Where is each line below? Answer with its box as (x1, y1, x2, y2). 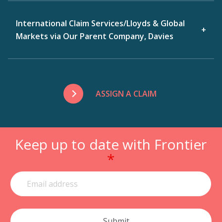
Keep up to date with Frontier (15, 134, 207, 154)
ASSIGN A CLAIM (96, 88, 157, 99)
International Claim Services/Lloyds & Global (16, 17, 185, 29)
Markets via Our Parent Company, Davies (16, 30, 173, 42)
